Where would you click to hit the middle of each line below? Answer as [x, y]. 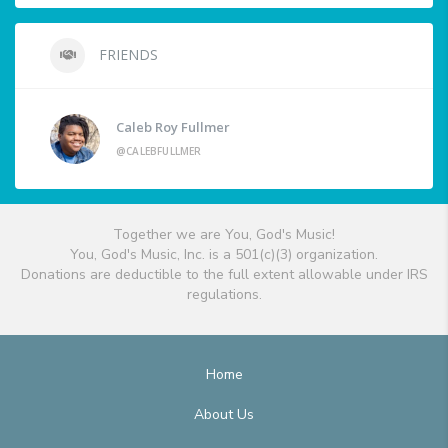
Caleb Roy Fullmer [173, 127]
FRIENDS [126, 55]
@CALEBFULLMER [159, 151]
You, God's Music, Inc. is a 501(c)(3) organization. [224, 255]
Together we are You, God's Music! [224, 235]
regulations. [224, 295]
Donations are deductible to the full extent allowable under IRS [224, 275]
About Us [224, 415]
